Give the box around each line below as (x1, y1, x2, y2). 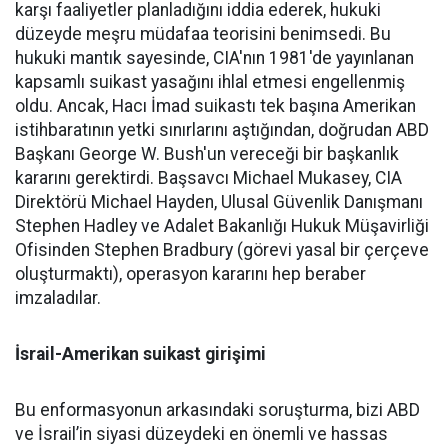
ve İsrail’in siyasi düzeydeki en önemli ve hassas (15, 423, 388, 444)
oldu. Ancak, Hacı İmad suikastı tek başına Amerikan (15, 95, 416, 116)
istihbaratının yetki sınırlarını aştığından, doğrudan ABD (15, 119, 429, 140)
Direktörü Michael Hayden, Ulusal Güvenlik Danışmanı (15, 191, 423, 212)
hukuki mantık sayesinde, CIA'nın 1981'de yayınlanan (15, 47, 414, 68)
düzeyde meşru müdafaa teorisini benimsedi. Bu (15, 23, 391, 44)
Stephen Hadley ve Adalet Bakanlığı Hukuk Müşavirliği (15, 215, 429, 236)
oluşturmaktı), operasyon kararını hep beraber (15, 263, 366, 284)
